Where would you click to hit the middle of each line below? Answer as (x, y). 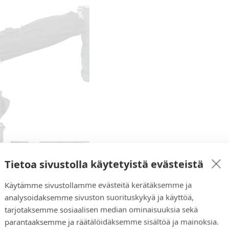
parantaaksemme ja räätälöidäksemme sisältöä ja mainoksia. (112, 222)
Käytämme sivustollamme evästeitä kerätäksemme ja (98, 185)
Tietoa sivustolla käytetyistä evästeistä (104, 164)
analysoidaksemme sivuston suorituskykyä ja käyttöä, (99, 197)
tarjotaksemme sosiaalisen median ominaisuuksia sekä (101, 209)
